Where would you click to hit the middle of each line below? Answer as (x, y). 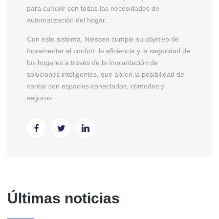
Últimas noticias (64, 198)
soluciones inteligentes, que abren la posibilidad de (106, 75)
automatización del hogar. (67, 20)
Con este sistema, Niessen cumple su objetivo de (103, 39)
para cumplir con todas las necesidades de (93, 9)
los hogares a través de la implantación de (92, 63)
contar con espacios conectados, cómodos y (96, 86)
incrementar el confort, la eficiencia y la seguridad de (109, 51)
